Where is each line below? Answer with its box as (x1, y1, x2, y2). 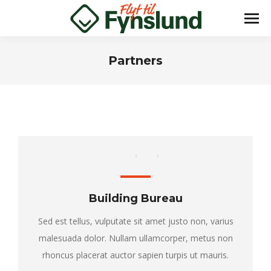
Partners (108, 53, 163, 68)
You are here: (135, 71, 188, 83)
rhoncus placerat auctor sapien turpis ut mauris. (42, 249, 229, 261)
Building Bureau (88, 192, 183, 205)
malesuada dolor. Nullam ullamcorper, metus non (38, 232, 233, 244)
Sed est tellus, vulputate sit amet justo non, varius (38, 215, 233, 227)
